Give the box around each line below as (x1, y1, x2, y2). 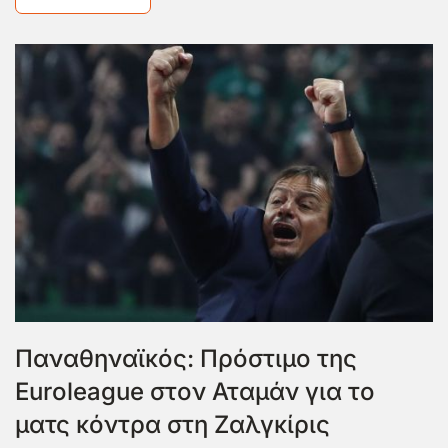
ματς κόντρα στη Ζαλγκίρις (15, 410, 330, 440)
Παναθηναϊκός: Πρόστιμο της (15, 344, 357, 374)
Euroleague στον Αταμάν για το (15, 377, 375, 407)
